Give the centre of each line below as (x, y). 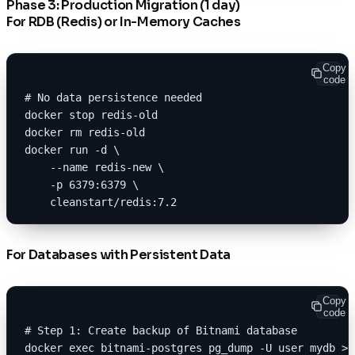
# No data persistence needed (113, 97)
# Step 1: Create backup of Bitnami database (161, 330)
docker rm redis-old (85, 132)
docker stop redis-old (91, 115)
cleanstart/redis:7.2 (101, 202)
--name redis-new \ (94, 167)
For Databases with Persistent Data (119, 254)
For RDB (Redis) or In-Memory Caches (124, 21)
